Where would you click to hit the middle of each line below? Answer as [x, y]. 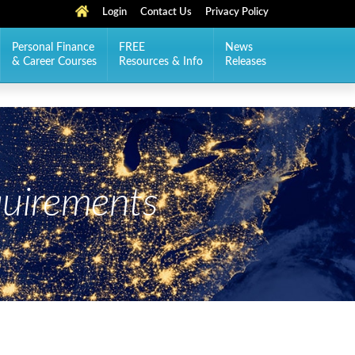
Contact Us [166, 12]
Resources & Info [161, 62]
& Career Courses [54, 62]
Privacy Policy [237, 12]
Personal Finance [53, 48]
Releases [246, 62]
